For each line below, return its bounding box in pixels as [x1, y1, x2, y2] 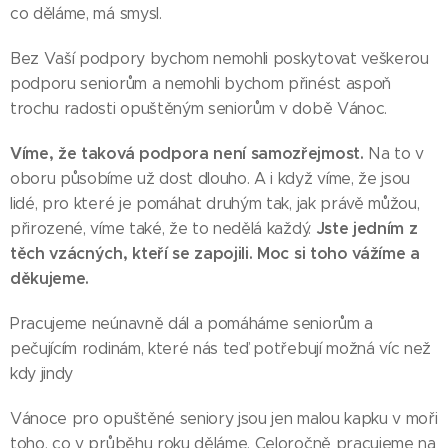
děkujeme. [10, 268, 90, 289]
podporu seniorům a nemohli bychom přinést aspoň [10, 74, 391, 93]
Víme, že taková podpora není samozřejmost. [10, 143, 364, 164]
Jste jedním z [315, 218, 418, 239]
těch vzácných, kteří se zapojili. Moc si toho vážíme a [10, 243, 420, 264]
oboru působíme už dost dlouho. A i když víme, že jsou [10, 169, 411, 188]
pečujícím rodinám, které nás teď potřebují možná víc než [10, 339, 432, 358]
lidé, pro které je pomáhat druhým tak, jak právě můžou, [10, 194, 420, 213]
